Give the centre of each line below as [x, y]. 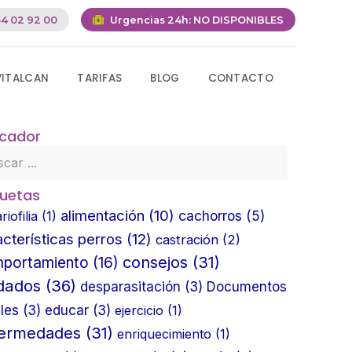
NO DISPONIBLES [238, 20]
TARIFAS [100, 78]
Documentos [247, 286]
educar [67, 310]
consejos [155, 262]
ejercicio [139, 310]
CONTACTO [240, 78]
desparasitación [130, 286]
